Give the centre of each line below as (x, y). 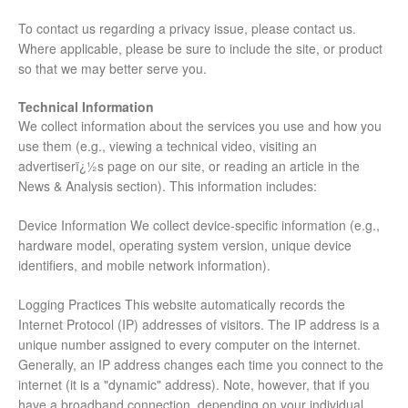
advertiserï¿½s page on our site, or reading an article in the (189, 166)
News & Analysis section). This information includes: (168, 186)
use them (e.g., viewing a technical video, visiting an (168, 146)
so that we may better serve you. (112, 69)
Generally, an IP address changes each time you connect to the (201, 365)
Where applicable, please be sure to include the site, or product (200, 49)
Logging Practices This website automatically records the (182, 305)
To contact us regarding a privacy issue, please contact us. (187, 29)
